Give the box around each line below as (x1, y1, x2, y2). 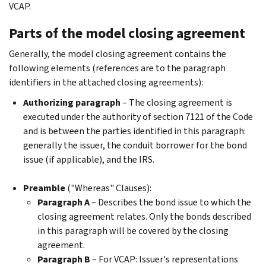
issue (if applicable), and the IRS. (23, 153, 154, 166)
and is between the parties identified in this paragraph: (23, 124, 246, 137)
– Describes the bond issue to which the (90, 195, 251, 208)
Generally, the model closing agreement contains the (9, 47, 226, 60)
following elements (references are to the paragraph (9, 61, 226, 74)
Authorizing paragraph (23, 96, 121, 109)
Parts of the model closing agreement (9, 23, 245, 43)
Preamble (23, 181, 67, 194)
